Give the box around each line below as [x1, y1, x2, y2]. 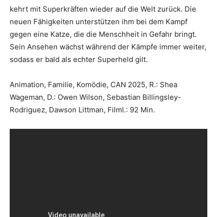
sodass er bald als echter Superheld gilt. [10, 54, 148, 64]
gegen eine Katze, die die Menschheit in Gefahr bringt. [10, 29, 197, 39]
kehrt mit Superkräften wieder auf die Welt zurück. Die [10, 4, 196, 14]
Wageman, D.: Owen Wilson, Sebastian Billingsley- [10, 92, 181, 102]
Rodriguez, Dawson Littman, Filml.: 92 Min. [10, 105, 155, 114]
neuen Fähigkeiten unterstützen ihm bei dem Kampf [10, 16, 187, 26]
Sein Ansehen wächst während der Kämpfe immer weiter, [10, 42, 206, 51]
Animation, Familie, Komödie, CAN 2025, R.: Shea [10, 79, 177, 89]
